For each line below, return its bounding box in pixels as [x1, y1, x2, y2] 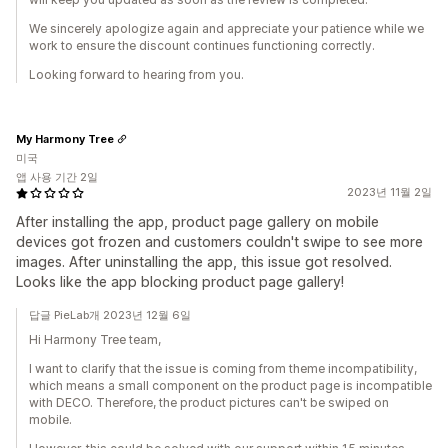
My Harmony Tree [16, 131, 114, 146]
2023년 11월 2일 [347, 185, 432, 199]
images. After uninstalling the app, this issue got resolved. [16, 253, 392, 270]
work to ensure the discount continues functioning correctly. [29, 38, 375, 53]
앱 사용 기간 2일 [16, 170, 98, 184]
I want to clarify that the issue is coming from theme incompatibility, [29, 361, 417, 376]
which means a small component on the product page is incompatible [29, 378, 432, 393]
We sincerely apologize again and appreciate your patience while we [29, 21, 424, 36]
